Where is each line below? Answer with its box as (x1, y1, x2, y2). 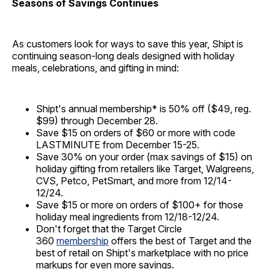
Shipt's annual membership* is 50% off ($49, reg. (36, 102, 251, 115)
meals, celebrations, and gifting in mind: (12, 61, 179, 74)
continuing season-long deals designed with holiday (12, 49, 235, 62)
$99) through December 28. (36, 114, 158, 127)
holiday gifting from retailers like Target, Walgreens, (36, 162, 254, 175)
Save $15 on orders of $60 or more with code (36, 126, 235, 139)
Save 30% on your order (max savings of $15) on (36, 150, 252, 163)
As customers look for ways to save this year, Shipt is (12, 37, 243, 50)
